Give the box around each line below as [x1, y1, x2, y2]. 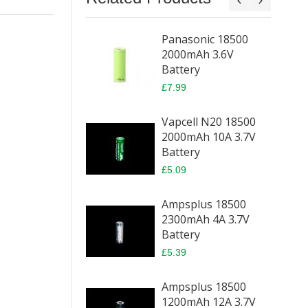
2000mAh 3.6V [161, 47, 234, 62]
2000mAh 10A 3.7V [161, 129, 256, 144]
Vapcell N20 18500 [161, 114, 256, 129]
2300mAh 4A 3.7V [161, 212, 250, 227]
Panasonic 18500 [161, 32, 248, 47]
